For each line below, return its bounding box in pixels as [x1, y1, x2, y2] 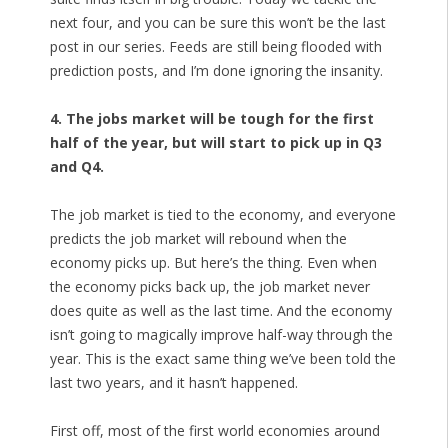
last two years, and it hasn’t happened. [49, 373, 298, 393]
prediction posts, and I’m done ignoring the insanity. [49, 61, 383, 81]
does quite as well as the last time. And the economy [49, 301, 392, 321]
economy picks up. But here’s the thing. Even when [49, 253, 377, 273]
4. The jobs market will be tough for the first [49, 109, 374, 129]
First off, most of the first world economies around [49, 421, 380, 441]
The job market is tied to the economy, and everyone [49, 205, 396, 225]
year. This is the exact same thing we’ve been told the [49, 349, 396, 369]
